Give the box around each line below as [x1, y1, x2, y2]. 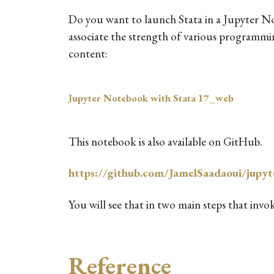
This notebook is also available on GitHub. [68, 134, 262, 150]
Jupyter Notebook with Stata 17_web [68, 91, 234, 105]
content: [68, 46, 108, 61]
